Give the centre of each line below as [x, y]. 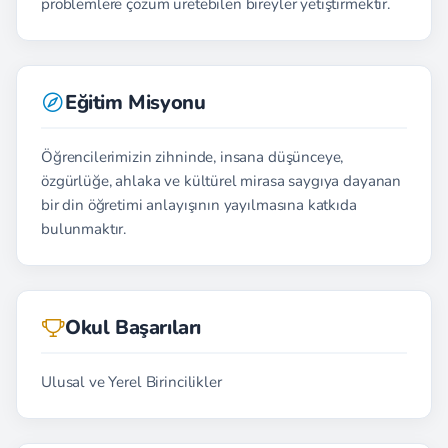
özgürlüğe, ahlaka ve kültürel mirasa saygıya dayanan [221, 181]
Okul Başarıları [133, 327]
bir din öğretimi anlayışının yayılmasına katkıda [199, 205]
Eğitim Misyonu [135, 102]
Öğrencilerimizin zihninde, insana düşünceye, [192, 157]
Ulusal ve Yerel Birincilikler [131, 382]
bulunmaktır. [84, 229]
